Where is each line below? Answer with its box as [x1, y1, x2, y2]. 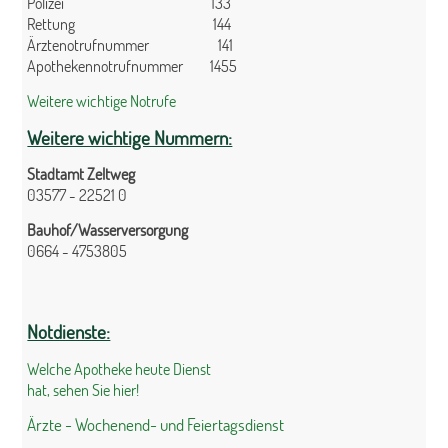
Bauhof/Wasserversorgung [27, 218, 189, 240]
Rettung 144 [27, 13, 232, 35]
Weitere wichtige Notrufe [27, 89, 177, 111]
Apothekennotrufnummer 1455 [27, 55, 238, 77]
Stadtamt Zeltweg [27, 163, 139, 185]
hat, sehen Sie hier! [27, 378, 140, 400]
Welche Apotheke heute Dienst [27, 357, 212, 379]
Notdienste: [27, 318, 111, 344]
